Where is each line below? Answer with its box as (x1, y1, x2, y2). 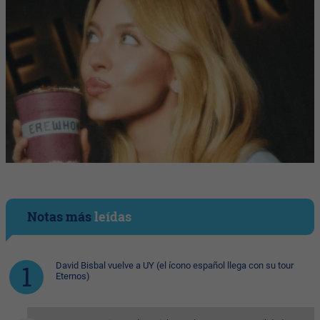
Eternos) (56, 271, 90, 282)
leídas (94, 208, 131, 226)
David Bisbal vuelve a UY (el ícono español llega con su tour (56, 260, 294, 271)
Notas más (27, 208, 94, 226)
